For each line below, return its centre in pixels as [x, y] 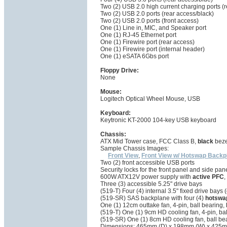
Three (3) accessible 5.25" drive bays [151, 184]
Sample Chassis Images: [135, 149]
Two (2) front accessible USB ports [147, 163]
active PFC [208, 177]
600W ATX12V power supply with [146, 177]
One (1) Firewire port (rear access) [147, 42]
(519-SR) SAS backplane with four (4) [153, 198]
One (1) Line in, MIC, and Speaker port [153, 28]
